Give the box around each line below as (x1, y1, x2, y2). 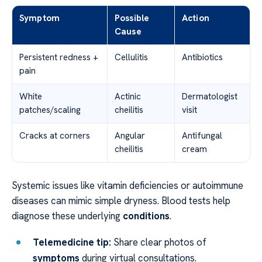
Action (182, 12, 209, 25)
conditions (123, 209, 170, 223)
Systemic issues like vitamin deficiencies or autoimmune (12, 179, 243, 192)
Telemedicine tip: (33, 235, 112, 249)
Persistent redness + (19, 51, 98, 64)
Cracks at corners (19, 130, 90, 142)
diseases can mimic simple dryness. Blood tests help (12, 194, 230, 208)
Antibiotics (182, 51, 223, 64)
